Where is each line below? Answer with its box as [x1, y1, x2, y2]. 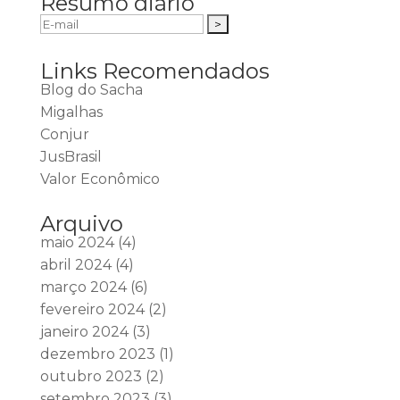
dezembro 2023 [39, 346, 155, 362]
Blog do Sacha [39, 81, 143, 98]
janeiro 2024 [39, 323, 129, 340]
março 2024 [39, 279, 127, 296]
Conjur [39, 126, 89, 143]
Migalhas [39, 104, 103, 121]
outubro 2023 [39, 368, 142, 385]
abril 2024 [39, 256, 112, 273]
